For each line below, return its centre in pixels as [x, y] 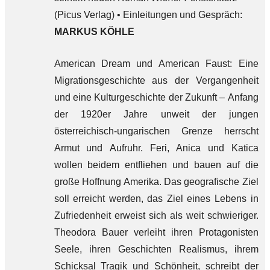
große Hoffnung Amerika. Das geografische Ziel [156, 182]
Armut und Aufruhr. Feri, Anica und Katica [156, 148]
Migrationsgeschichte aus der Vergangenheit [156, 80]
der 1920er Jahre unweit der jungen [156, 114]
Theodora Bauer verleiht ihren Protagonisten [156, 232]
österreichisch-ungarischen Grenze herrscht [156, 131]
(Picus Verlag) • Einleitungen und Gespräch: [148, 15]
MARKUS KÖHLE [94, 32]
